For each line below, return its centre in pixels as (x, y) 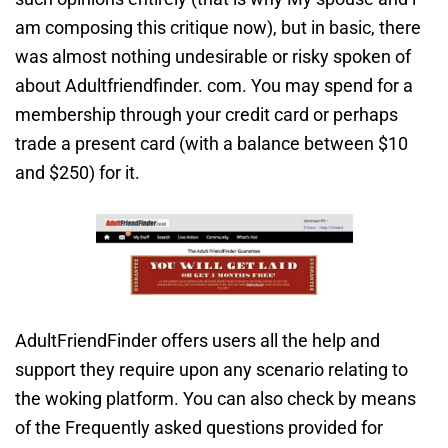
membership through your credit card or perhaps (206, 114)
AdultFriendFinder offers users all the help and (197, 341)
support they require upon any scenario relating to (211, 370)
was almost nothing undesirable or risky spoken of (213, 56)
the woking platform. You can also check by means (215, 399)
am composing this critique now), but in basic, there (218, 27)
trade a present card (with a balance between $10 (211, 143)
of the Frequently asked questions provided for (199, 428)
